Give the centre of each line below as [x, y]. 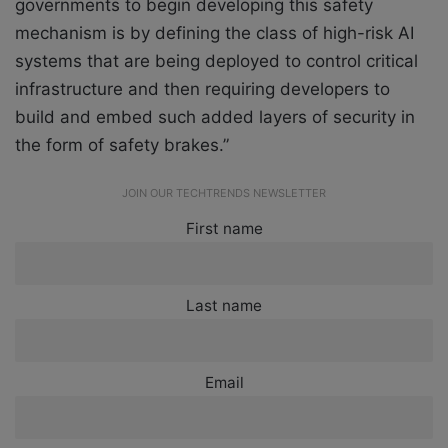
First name [224, 229]
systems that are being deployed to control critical [216, 61]
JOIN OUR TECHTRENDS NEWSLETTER [224, 193]
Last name [224, 306]
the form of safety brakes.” [122, 145]
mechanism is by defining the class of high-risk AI [214, 33]
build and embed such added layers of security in [215, 117]
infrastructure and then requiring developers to [202, 89]
